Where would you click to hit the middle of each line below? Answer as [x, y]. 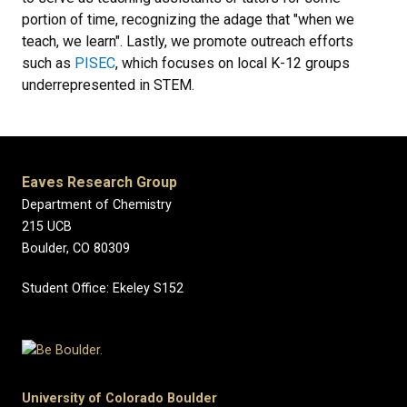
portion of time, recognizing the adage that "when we [188, 20]
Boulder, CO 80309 [76, 248]
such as [48, 63]
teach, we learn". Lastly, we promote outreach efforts [188, 41]
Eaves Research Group [99, 182]
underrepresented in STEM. [108, 85]
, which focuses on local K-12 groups [233, 63]
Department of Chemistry [97, 205]
